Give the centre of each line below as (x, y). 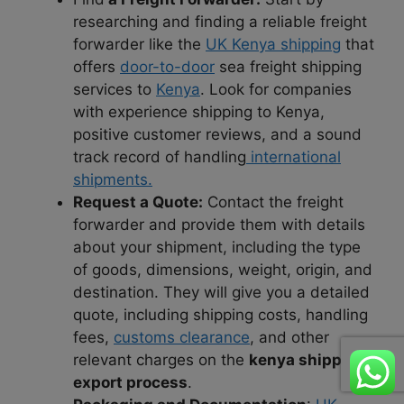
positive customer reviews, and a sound (217, 135)
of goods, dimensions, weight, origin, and (223, 270)
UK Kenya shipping (273, 45)
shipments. (113, 180)
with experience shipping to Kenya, (199, 112)
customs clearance (182, 338)
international (294, 157)
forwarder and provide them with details (219, 225)
